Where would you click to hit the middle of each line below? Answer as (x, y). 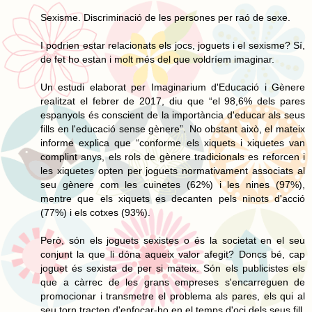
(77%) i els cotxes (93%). (95, 212)
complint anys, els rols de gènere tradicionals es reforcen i (173, 156)
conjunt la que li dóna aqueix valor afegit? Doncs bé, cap (173, 254)
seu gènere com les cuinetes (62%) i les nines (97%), (173, 184)
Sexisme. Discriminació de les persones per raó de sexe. (165, 17)
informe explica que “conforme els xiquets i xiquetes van (173, 142)
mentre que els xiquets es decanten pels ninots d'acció (173, 198)
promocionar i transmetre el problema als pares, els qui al (173, 296)
